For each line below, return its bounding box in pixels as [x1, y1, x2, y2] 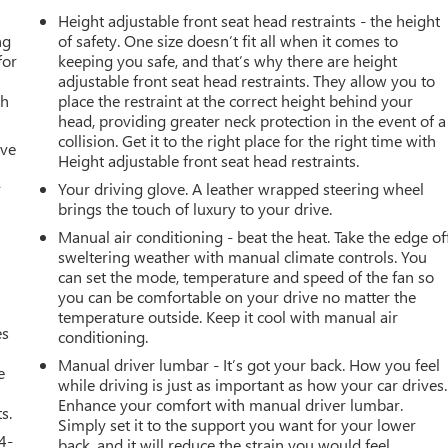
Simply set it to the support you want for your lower [58, 413, 417, 435]
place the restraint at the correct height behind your [58, 89, 414, 111]
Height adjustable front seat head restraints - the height [58, 9, 441, 31]
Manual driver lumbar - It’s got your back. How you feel [58, 353, 441, 375]
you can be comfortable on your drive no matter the [58, 285, 417, 307]
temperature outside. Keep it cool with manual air [58, 305, 399, 327]
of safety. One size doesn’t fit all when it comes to [58, 29, 399, 51]
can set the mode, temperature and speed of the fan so [58, 265, 435, 287]
